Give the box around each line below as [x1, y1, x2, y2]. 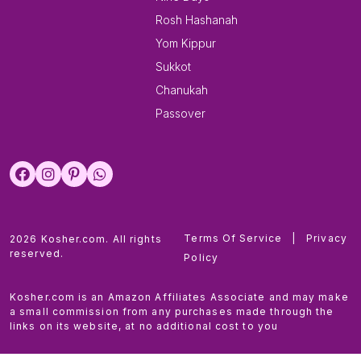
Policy [184, 251, 218, 264]
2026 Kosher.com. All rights [10, 233, 162, 246]
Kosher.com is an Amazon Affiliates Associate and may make [10, 291, 349, 304]
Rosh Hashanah [156, 13, 238, 27]
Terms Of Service [184, 232, 286, 245]
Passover [156, 106, 205, 121]
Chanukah [156, 83, 208, 98]
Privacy [306, 232, 347, 245]
